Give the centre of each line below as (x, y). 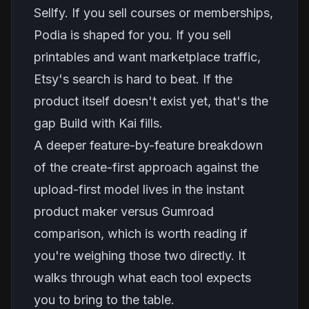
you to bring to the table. (104, 300)
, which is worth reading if (174, 233)
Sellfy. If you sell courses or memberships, (153, 13)
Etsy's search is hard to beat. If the (133, 79)
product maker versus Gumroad (124, 211)
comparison (67, 233)
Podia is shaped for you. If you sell (132, 35)
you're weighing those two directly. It (140, 256)
